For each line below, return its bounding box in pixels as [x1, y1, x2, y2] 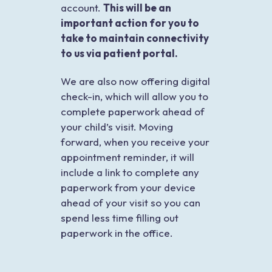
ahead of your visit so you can [61, 195, 200, 209]
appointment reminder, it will [61, 150, 194, 163]
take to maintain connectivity [61, 31, 209, 44]
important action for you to [61, 16, 199, 29]
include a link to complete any [61, 165, 199, 178]
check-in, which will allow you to [61, 89, 208, 103]
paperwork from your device [61, 180, 195, 194]
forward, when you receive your [61, 135, 209, 148]
